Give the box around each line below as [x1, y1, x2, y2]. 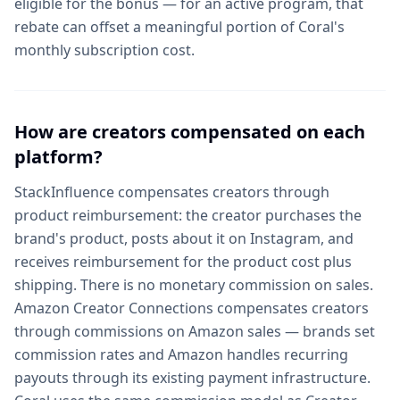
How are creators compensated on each [14, 120, 365, 144]
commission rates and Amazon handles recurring [14, 345, 348, 364]
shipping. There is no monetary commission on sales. [14, 275, 373, 295]
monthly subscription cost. [14, 40, 195, 60]
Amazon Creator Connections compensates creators [14, 298, 369, 318]
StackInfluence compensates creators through [14, 182, 329, 202]
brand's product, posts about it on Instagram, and [14, 229, 354, 248]
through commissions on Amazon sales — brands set [14, 321, 375, 341]
